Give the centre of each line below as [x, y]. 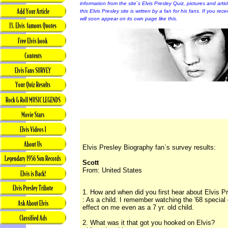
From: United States [112, 170]
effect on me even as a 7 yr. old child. [138, 208]
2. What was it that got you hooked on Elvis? [149, 223]
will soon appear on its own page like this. [129, 19]
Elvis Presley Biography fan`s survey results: [149, 148]
